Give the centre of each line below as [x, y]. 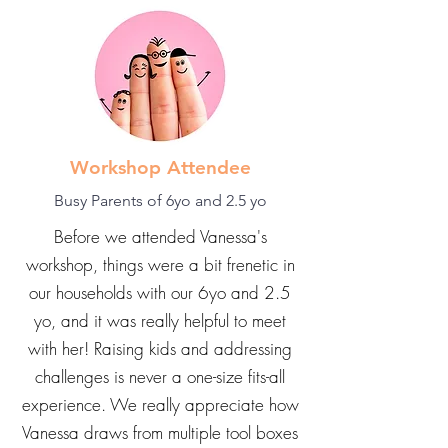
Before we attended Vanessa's [160, 284]
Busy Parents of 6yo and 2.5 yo [160, 248]
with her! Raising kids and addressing [160, 396]
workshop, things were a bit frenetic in [160, 312]
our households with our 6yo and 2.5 [160, 340]
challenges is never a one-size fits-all [160, 424]
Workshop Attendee [160, 215]
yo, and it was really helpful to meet [160, 368]
